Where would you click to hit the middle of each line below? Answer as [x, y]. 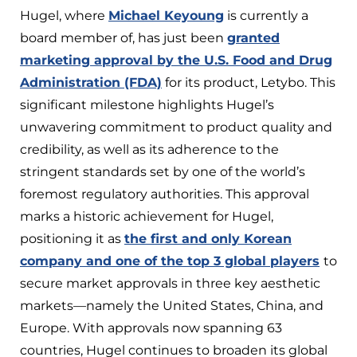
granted [253, 37]
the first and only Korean [208, 238]
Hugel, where [64, 15]
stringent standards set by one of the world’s [163, 171]
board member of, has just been [124, 37]
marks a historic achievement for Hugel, [147, 216]
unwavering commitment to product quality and [176, 127]
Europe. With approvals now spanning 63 [151, 328]
